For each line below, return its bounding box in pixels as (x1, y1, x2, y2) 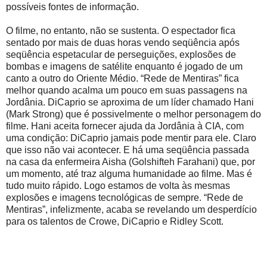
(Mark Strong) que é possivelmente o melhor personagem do (6, 108, 261, 119)
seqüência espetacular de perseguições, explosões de (6, 49, 236, 60)
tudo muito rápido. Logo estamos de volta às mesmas (6, 180, 230, 191)
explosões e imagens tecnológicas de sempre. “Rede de (6, 192, 243, 203)
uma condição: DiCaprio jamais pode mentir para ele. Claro (6, 132, 256, 143)
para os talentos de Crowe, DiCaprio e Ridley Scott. (6, 216, 223, 226)
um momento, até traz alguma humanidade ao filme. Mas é (6, 168, 252, 179)
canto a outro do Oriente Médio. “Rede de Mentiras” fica (6, 73, 239, 83)
